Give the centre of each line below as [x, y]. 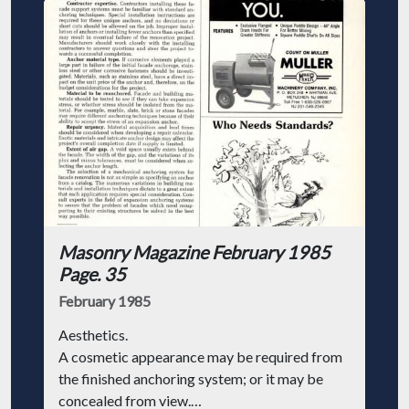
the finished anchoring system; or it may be [191, 378]
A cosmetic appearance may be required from [200, 357]
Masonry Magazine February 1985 [194, 252]
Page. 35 [92, 274]
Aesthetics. [93, 335]
